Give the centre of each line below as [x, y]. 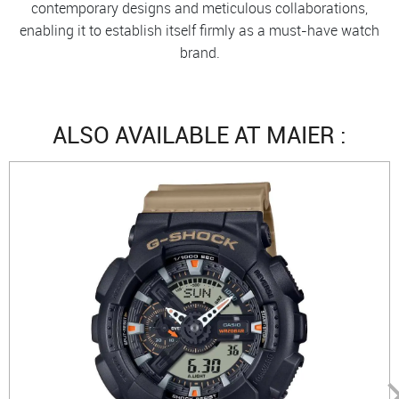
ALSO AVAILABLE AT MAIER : [199, 135]
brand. [199, 53]
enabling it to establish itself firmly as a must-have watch [199, 30]
